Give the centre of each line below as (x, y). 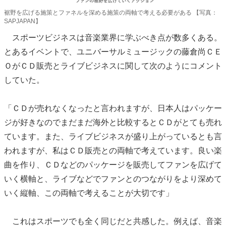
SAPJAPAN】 (23, 21)
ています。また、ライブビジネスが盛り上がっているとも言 (113, 137)
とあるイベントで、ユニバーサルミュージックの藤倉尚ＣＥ (113, 52)
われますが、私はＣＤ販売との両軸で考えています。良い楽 (113, 151)
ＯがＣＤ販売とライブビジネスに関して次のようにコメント (113, 66)
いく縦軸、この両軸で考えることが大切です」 (89, 193)
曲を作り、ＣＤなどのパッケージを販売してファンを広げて (113, 165)
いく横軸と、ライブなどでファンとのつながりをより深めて (113, 179)
